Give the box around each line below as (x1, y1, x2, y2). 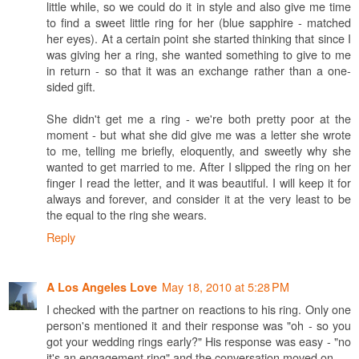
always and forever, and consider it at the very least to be (46, 190, 351, 208)
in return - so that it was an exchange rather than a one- (46, 62, 351, 79)
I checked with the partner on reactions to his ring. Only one (46, 301, 351, 318)
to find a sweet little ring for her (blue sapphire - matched (46, 14, 351, 31)
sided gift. (46, 78, 95, 95)
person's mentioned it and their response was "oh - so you (46, 317, 351, 334)
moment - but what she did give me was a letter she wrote (46, 126, 351, 143)
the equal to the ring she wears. (46, 206, 207, 224)
